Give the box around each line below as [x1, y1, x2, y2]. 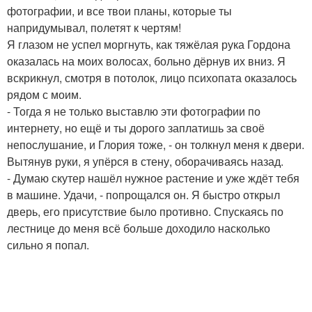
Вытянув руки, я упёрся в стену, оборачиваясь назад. [7, 153, 283, 170]
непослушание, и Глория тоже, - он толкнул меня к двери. [7, 136, 304, 153]
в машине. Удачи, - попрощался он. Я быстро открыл [7, 187, 280, 203]
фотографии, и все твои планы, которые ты [7, 3, 232, 19]
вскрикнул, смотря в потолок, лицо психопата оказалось [7, 70, 297, 86]
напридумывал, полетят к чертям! [7, 19, 181, 36]
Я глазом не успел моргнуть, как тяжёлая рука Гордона [7, 36, 290, 53]
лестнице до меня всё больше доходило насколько [7, 220, 270, 237]
